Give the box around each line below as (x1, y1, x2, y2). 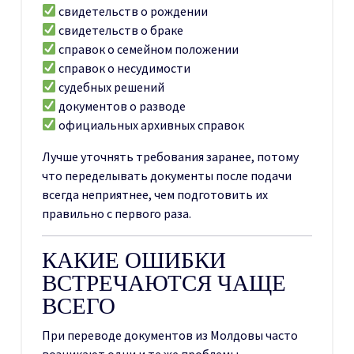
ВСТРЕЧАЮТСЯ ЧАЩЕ (42, 269, 286, 296)
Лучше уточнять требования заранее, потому (42, 148, 299, 164)
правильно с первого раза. (42, 205, 191, 221)
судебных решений (56, 78, 165, 95)
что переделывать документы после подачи (42, 167, 292, 183)
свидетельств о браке (56, 21, 184, 38)
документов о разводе (56, 97, 186, 114)
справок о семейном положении (56, 40, 239, 57)
